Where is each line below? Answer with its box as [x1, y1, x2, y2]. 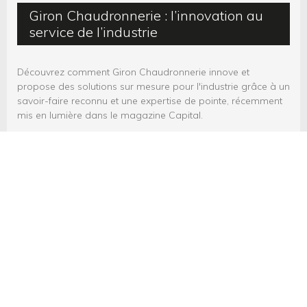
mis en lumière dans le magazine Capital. [17, 109, 203, 121]
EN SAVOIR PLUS [112, 130, 195, 143]
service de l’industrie [29, 23, 158, 40]
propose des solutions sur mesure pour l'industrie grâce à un [17, 80, 290, 93]
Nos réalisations [34, 208, 273, 249]
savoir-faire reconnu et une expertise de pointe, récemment [17, 95, 282, 107]
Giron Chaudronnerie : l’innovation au [29, 7, 263, 24]
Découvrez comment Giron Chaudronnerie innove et [17, 66, 249, 78]
